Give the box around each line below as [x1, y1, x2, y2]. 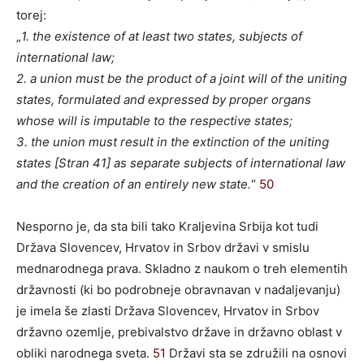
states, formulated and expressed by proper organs [16, 91, 311, 107]
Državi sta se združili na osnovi [166, 344, 347, 361]
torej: [16, 6, 46, 23]
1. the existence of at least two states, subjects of [21, 28, 302, 44]
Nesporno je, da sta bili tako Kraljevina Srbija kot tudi [16, 218, 318, 234]
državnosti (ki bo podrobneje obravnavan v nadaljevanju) [16, 281, 340, 297]
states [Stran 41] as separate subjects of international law [16, 154, 345, 171]
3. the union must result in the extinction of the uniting [16, 133, 329, 149]
